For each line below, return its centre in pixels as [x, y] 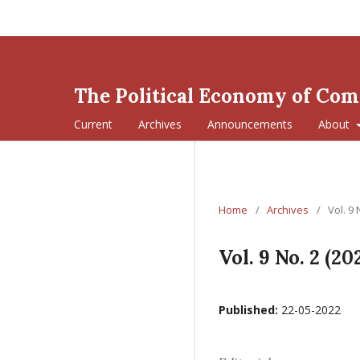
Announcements [250, 124]
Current [93, 124]
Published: [250, 310]
